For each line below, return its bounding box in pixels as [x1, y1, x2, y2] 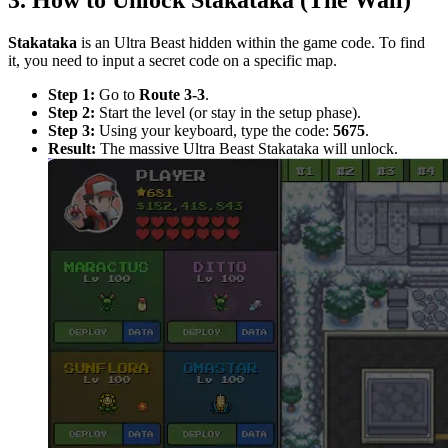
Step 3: [48, 122, 95, 140]
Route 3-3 [139, 86, 205, 104]
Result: [48, 140, 96, 158]
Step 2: [48, 104, 95, 122]
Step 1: [48, 86, 95, 104]
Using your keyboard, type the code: [95, 122, 333, 140]
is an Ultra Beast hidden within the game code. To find [77, 34, 425, 52]
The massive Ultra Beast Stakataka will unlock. [96, 140, 398, 158]
